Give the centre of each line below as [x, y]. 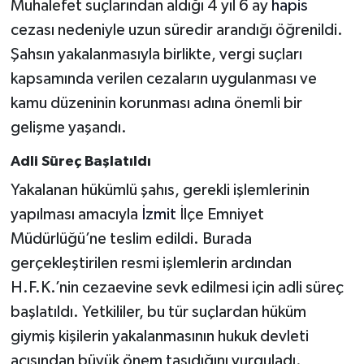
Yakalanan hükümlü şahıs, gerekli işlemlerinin [160, 190]
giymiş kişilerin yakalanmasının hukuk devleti [159, 336]
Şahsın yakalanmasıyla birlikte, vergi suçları [156, 55]
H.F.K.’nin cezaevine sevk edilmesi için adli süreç [177, 287]
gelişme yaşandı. [68, 128]
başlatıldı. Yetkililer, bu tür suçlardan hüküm [158, 312]
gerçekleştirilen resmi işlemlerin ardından [151, 263]
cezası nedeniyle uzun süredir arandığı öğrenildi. [176, 30]
